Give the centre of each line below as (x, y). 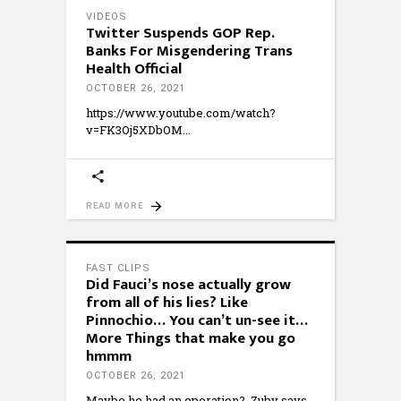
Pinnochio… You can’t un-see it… (197, 320)
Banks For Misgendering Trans (189, 51)
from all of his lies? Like (167, 303)
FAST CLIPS (118, 268)
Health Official (134, 69)
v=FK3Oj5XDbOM (134, 130)
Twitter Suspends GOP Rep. (180, 33)
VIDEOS (107, 17)
